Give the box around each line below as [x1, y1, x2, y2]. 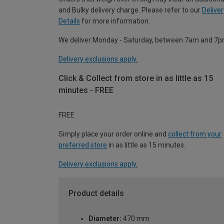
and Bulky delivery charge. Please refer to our [58, 5, 202, 14]
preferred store [58, 141, 107, 149]
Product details [68, 188, 124, 198]
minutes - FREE [58, 85, 113, 95]
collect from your [168, 130, 221, 138]
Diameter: [88, 214, 121, 223]
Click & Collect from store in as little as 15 [58, 73, 213, 83]
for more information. [80, 16, 150, 25]
